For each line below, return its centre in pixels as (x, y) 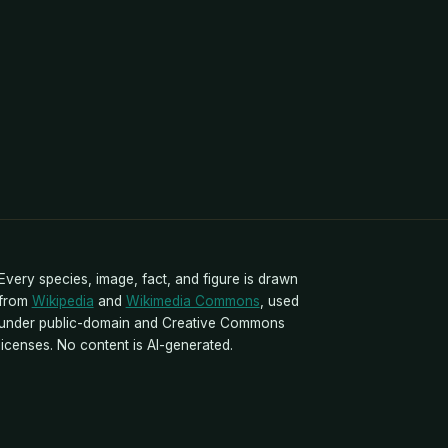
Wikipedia (62, 300)
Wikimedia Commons (192, 300)
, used (279, 300)
